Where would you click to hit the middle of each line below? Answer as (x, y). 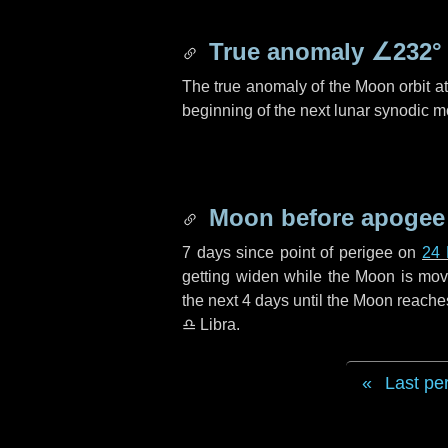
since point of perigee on (326, 252)
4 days (265, 300)
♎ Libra (209, 324)
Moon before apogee (323, 217)
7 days (206, 252)
